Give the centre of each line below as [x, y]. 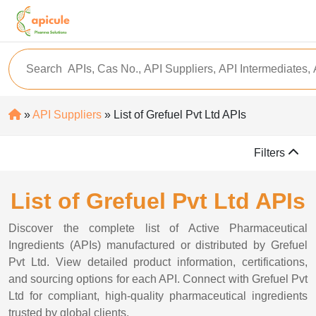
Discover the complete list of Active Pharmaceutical [158, 228]
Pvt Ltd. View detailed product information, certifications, [158, 262]
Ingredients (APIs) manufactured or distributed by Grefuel [158, 245]
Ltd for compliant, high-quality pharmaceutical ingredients [158, 296]
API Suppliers [67, 115]
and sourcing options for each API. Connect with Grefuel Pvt [158, 279]
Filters [271, 153]
